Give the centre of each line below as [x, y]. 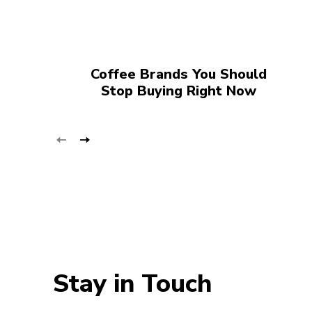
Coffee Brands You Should [178, 75]
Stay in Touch [132, 284]
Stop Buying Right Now [178, 91]
